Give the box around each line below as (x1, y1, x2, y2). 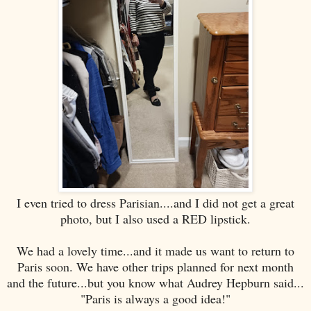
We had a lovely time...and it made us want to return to (17, 242, 294, 259)
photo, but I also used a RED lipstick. (60, 210, 251, 227)
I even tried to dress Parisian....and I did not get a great (17, 194, 294, 211)
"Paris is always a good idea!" (81, 289, 230, 307)
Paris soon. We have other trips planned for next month (17, 258, 294, 275)
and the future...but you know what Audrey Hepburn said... (7, 274, 304, 291)
